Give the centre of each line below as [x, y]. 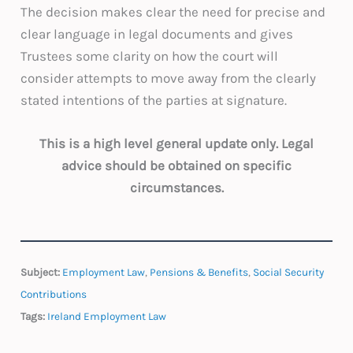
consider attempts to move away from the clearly [169, 78]
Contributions [54, 295]
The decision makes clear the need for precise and [173, 12]
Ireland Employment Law [107, 317]
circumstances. [176, 188]
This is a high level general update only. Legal [176, 144]
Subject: [41, 273]
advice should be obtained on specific [176, 166]
